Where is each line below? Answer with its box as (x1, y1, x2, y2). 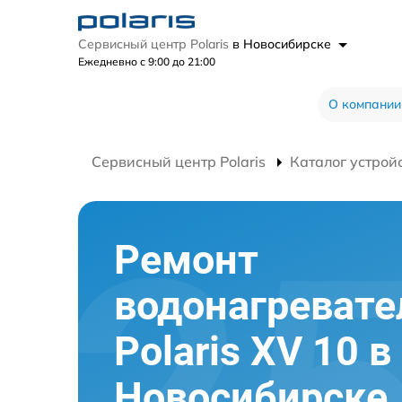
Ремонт (114, 236, 258, 284)
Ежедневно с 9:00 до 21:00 (78, 55, 215, 68)
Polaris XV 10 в (114, 328, 391, 375)
